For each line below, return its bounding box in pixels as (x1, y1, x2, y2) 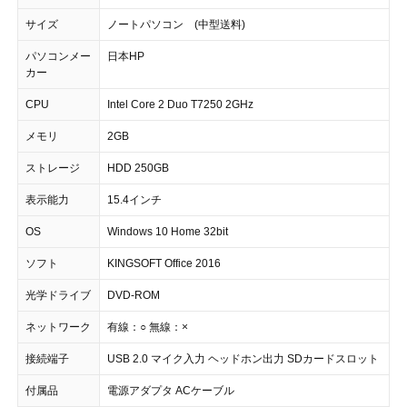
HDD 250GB (107, 161, 169, 174)
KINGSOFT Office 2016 (107, 256, 221, 270)
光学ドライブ (25, 288, 91, 302)
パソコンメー (25, 49, 91, 63)
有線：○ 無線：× (107, 320, 188, 333)
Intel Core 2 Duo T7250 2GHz (107, 97, 253, 111)
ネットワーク (25, 320, 91, 333)
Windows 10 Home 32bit (107, 224, 228, 238)
